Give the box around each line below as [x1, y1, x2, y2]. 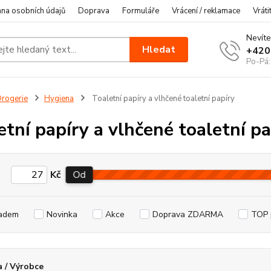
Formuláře [122, 5, 159, 16]
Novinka [46, 209, 77, 220]
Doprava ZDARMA [152, 209, 223, 220]
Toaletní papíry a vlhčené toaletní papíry [90, 93, 235, 104]
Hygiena [44, 93, 74, 104]
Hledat [142, 42, 176, 56]
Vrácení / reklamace [172, 5, 240, 16]
